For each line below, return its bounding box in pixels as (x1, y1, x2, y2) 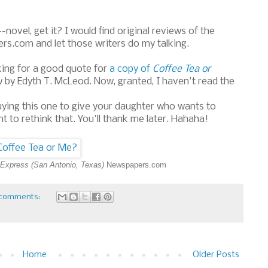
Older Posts (193, 249, 239, 260)
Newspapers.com (104, 160, 166, 170)
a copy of (109, 64, 153, 75)
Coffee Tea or (153, 64, 211, 75)
